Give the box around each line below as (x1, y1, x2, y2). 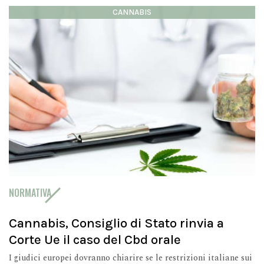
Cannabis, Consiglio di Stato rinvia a (9, 214, 224, 231)
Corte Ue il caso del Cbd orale (9, 231, 181, 247)
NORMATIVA (9, 185, 51, 200)
